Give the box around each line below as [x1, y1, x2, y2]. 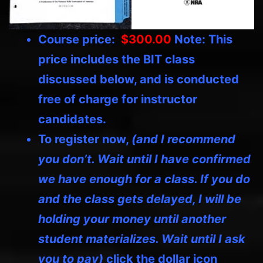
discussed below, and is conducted [38, 72, 239, 86]
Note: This [174, 32, 232, 46]
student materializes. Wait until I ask [38, 231, 245, 246]
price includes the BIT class [38, 52, 195, 66]
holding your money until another [38, 211, 226, 226]
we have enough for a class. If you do [38, 171, 250, 186]
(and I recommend [131, 131, 235, 146]
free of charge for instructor [38, 92, 197, 106]
